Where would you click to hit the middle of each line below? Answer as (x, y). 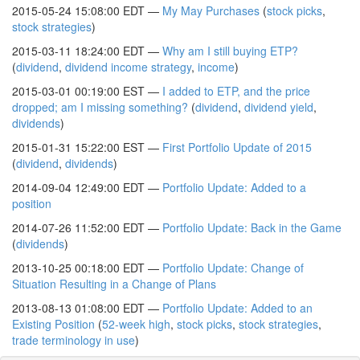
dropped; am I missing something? (100, 107)
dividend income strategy (128, 67)
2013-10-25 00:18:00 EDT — (87, 268)
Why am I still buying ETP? (230, 51)
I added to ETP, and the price (236, 91)
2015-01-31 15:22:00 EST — (87, 147)
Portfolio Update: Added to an (237, 308)
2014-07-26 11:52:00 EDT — (87, 227)
